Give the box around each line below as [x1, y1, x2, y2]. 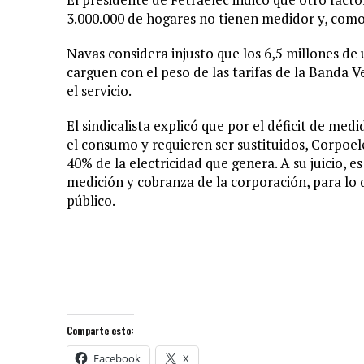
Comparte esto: [67, 323, 134, 337]
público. [67, 191, 115, 210]
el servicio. [67, 81, 132, 100]
